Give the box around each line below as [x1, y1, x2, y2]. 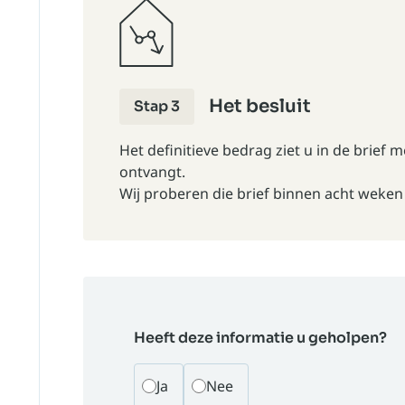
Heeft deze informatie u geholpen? [134, 328, 387, 347]
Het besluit [209, 95, 311, 118]
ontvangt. [119, 162, 185, 182]
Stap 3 [134, 97, 180, 116]
